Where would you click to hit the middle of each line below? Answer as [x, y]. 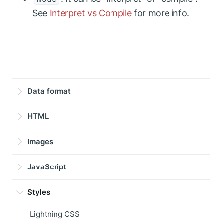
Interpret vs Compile [90, 13]
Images [40, 142]
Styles [39, 192]
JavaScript [47, 167]
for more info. [161, 13]
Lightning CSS [55, 214]
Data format [49, 91]
